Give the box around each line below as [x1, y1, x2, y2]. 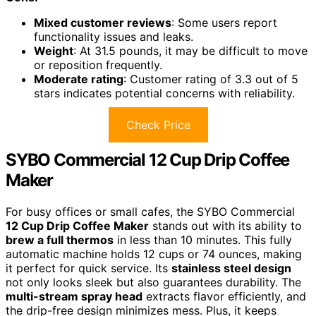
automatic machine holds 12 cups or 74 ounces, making [6, 247, 302, 262]
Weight [34, 44, 73, 59]
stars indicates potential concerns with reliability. [34, 86, 295, 101]
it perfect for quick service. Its [6, 261, 171, 276]
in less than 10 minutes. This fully [114, 233, 292, 248]
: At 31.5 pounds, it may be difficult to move [73, 44, 308, 59]
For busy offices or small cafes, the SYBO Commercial [6, 205, 295, 219]
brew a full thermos [6, 233, 114, 248]
